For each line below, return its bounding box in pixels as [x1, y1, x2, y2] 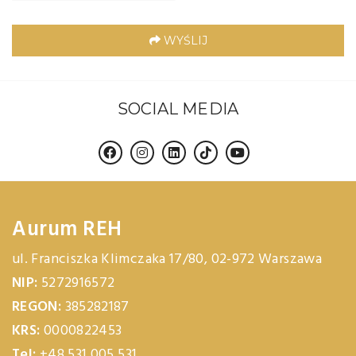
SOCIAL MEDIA [117, 99, 239, 118]
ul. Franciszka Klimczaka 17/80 [12, 247, 204, 271]
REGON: [12, 295, 62, 319]
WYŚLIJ [160, 33, 207, 48]
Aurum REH [12, 213, 122, 246]
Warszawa [258, 247, 322, 271]
